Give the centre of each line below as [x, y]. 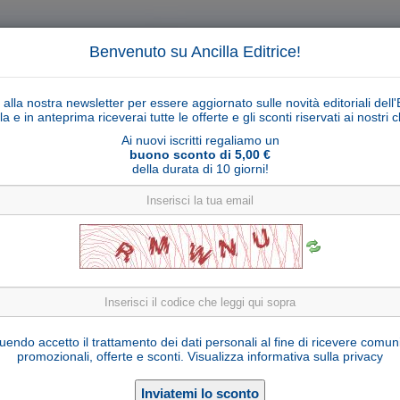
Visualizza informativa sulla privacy [285, 356]
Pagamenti [48, 292]
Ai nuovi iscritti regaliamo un [200, 140]
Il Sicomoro [172, 365]
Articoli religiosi [210, 266]
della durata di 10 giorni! [200, 169]
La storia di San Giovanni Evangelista [200, 334]
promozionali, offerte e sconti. [102, 356]
